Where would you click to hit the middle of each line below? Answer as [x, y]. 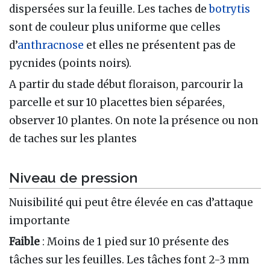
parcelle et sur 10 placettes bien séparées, [117, 103]
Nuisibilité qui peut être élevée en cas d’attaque [131, 202]
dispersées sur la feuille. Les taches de [109, 9]
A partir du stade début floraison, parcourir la [126, 85]
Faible [26, 241]
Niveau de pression [73, 177]
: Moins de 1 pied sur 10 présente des [136, 241]
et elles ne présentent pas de [160, 46]
